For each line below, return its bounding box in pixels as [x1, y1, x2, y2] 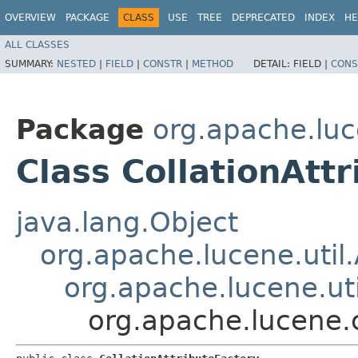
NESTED [57, 58, 96, 70]
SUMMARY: [5, 58, 57, 70]
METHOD [192, 58, 233, 70]
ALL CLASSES [5, 38, 70, 50]
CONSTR [143, 58, 182, 70]
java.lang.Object [16, 205, 238, 238]
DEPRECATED [232, 12, 295, 23]
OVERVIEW [5, 12, 56, 23]
